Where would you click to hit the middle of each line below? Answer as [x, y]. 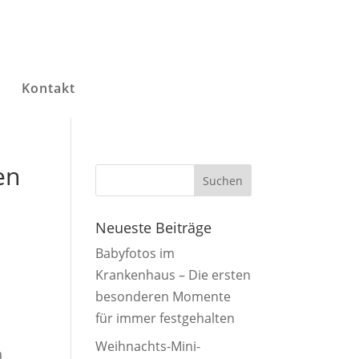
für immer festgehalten [165, 318]
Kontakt [48, 88]
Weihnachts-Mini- [148, 346]
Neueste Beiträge [154, 228]
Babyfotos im [135, 253]
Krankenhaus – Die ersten [173, 275]
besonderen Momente [163, 296]
